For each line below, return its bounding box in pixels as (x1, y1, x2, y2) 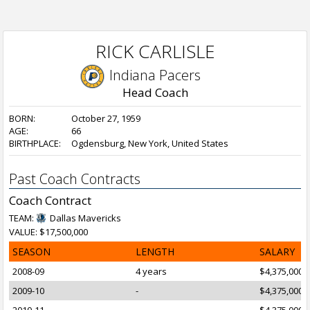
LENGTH (136, 245, 174, 258)
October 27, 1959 (71, 112, 140, 125)
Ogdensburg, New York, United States (71, 137, 228, 149)
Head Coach (122, 84, 188, 100)
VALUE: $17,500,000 (9, 226, 88, 238)
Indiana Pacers (109, 66, 201, 84)
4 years (136, 265, 167, 277)
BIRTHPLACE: (9, 137, 61, 149)
